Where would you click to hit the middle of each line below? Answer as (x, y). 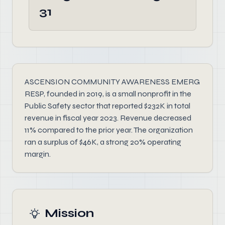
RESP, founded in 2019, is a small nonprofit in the (108, 94)
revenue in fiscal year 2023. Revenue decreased (108, 118)
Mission (69, 213)
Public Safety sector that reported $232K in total (107, 106)
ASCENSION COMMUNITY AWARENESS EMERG (112, 82)
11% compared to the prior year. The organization (109, 130)
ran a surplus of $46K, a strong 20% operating (103, 142)
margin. (38, 154)
